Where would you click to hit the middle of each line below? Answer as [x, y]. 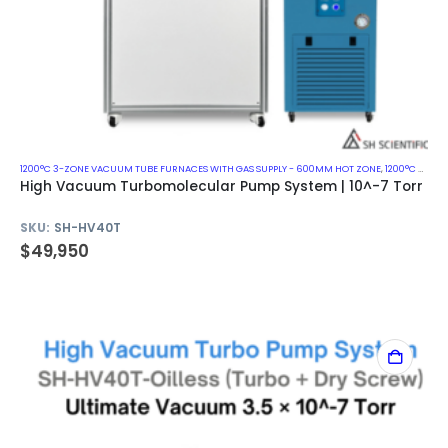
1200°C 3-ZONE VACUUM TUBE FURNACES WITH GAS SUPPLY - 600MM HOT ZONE [200, 169]
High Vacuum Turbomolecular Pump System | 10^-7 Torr [221, 187]
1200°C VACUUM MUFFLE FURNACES [401, 169]
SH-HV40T [87, 227]
